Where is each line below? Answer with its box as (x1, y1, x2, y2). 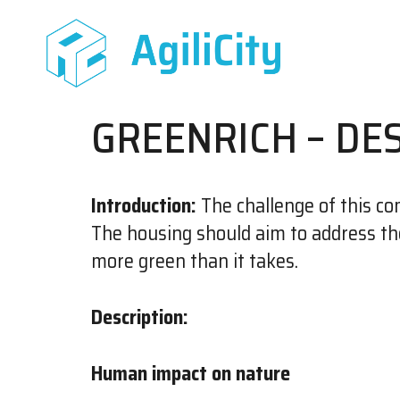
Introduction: (91, 189, 196, 221)
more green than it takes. (91, 245, 298, 277)
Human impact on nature (91, 357, 290, 389)
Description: (91, 301, 188, 333)
